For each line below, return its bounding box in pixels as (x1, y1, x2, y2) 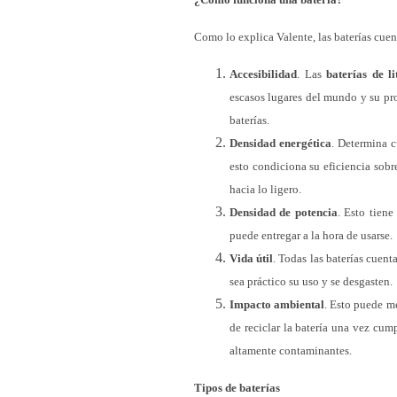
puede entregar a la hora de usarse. (230, 229, 393, 242)
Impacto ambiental (230, 298, 325, 311)
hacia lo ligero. (230, 183, 301, 196)
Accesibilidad (230, 67, 297, 81)
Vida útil (230, 252, 274, 265)
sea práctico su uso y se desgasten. (230, 275, 393, 288)
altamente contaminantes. (230, 344, 352, 357)
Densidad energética (230, 136, 331, 150)
